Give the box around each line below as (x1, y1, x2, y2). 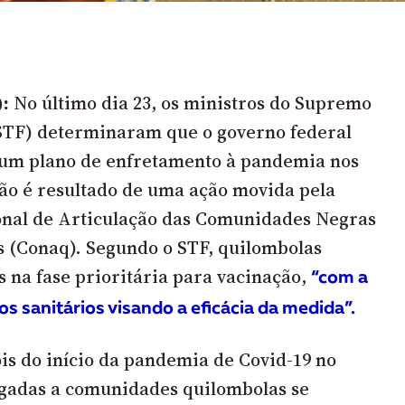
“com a (311, 268, 369, 287)
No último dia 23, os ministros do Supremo (9, 89, 372, 116)
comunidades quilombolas (65, 375, 287, 401)
